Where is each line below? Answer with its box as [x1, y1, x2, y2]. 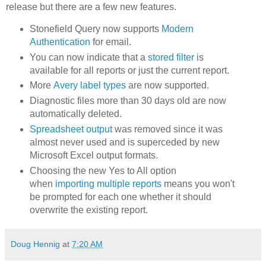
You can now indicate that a [29, 52, 148, 62]
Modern [161, 23, 194, 34]
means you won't [161, 179, 235, 189]
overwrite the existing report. [29, 205, 148, 216]
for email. [90, 36, 131, 47]
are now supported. [125, 80, 209, 91]
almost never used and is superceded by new [29, 137, 220, 148]
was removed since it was [112, 124, 223, 135]
